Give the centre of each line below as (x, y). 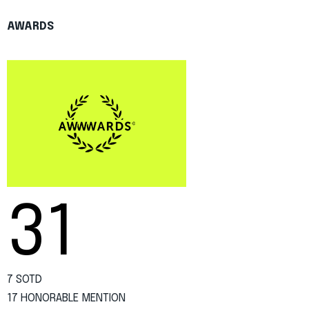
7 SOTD (24, 279)
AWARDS (30, 26)
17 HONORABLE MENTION (66, 298)
